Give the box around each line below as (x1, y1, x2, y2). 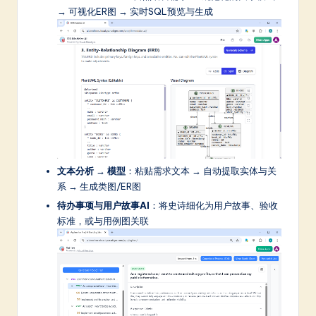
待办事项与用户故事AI (57, 199, 150, 211)
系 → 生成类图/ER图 (57, 180, 141, 192)
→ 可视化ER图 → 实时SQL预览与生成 (57, 5, 213, 17)
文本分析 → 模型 (57, 164, 126, 176)
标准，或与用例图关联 (57, 214, 149, 226)
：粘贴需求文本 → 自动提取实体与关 (126, 164, 276, 176)
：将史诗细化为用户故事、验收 (150, 199, 278, 211)
